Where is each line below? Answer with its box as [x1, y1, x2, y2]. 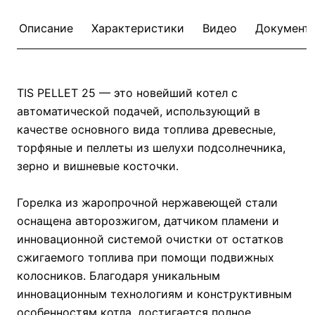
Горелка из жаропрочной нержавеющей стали [17, 195, 278, 210]
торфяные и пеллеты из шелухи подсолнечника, [17, 140, 285, 155]
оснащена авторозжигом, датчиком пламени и [17, 213, 279, 228]
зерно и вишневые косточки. [17, 158, 179, 173]
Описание [19, 20, 73, 35]
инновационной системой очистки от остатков [17, 231, 283, 246]
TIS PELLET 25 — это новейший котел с [17, 85, 238, 100]
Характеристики [91, 20, 184, 35]
